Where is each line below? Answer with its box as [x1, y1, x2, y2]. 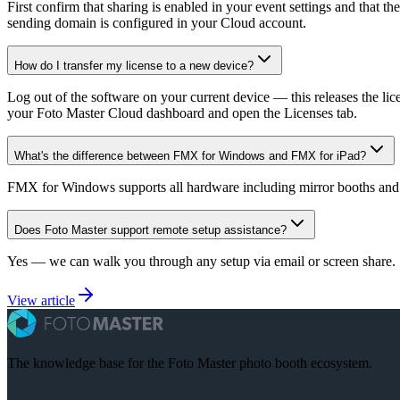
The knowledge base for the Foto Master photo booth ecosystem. [7, 354, 372, 371]
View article [7, 292, 75, 308]
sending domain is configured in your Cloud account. [7, 14, 306, 30]
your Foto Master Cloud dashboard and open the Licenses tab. [7, 104, 357, 121]
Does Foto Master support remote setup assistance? [14, 222, 287, 237]
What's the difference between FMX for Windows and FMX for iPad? [14, 148, 366, 162]
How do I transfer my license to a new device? [14, 58, 254, 72]
